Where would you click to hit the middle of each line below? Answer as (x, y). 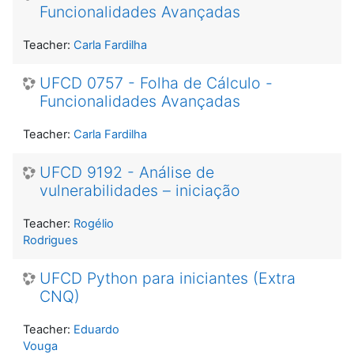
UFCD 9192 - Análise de (127, 172)
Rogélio (94, 223)
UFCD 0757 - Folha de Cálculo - (156, 83)
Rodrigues (51, 240)
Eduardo (96, 329)
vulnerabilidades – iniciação (140, 190)
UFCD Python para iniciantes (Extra (168, 278)
